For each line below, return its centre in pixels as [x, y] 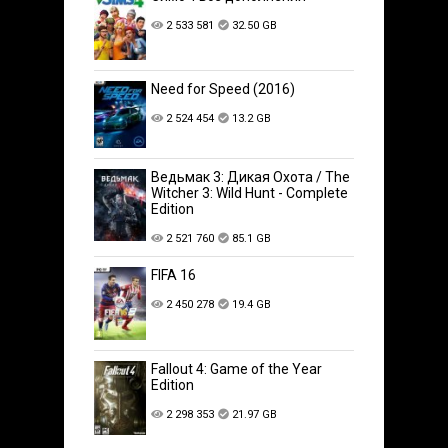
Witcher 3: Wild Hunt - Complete [250, 193]
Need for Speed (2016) [223, 89]
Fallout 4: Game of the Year [237, 368]
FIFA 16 [174, 275]
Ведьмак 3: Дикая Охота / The [251, 177]
